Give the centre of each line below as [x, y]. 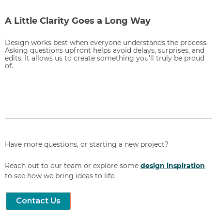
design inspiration [173, 165]
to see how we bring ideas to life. [60, 176]
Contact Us [38, 201]
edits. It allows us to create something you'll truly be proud [105, 58]
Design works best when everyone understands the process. [106, 42]
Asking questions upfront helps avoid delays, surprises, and [105, 50]
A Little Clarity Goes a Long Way [78, 21]
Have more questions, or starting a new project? [87, 145]
